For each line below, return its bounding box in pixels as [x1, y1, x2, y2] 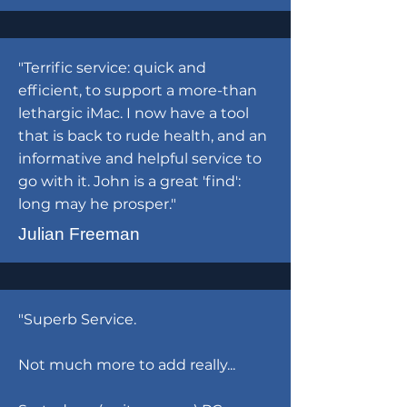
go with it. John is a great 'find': [18, 173, 241, 190]
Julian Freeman [18, 224, 140, 243]
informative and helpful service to [18, 150, 262, 167]
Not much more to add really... [18, 356, 235, 373]
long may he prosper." [18, 195, 176, 213]
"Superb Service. [18, 311, 136, 328]
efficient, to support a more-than [18, 82, 257, 99]
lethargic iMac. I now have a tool [18, 104, 249, 122]
